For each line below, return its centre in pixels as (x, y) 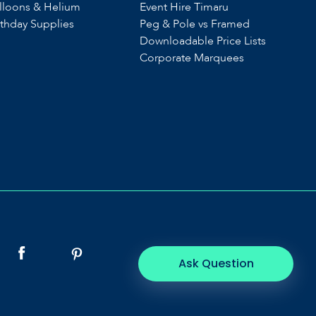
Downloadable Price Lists (203, 41)
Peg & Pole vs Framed (195, 24)
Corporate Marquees (192, 58)
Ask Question (216, 263)
